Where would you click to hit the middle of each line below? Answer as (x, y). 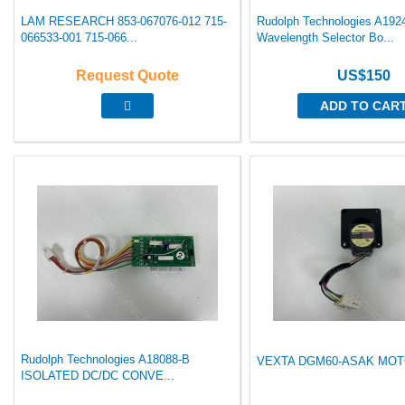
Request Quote (127, 75)
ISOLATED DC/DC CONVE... (98, 376)
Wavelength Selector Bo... (326, 38)
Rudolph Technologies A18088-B (105, 359)
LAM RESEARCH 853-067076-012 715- (124, 21)
